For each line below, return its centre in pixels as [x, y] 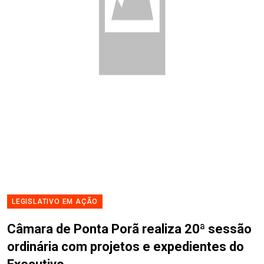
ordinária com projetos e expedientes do [126, 247]
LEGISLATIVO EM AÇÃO [55, 202]
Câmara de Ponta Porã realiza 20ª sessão [129, 229]
